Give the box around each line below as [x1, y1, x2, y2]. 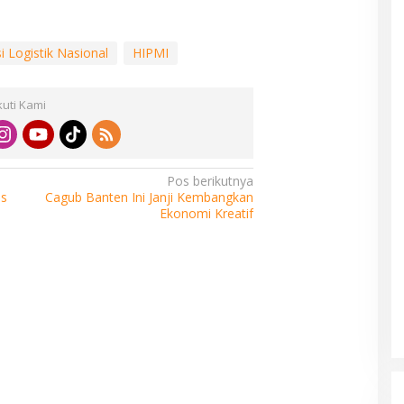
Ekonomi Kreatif [160, 204, 254, 222]
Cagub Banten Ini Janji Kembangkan [45, 188, 254, 206]
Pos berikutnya [167, 171, 254, 189]
